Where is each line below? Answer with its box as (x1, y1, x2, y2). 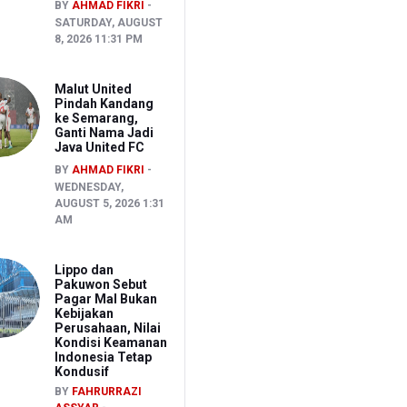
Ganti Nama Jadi (54, 124, 154, 140)
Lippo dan (54, 262, 114, 277)
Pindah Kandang (54, 95, 154, 111)
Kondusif (54, 363, 109, 379)
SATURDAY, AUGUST (54, 15, 163, 29)
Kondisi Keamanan (54, 334, 167, 350)
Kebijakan (54, 305, 114, 321)
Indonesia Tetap (54, 349, 152, 364)
